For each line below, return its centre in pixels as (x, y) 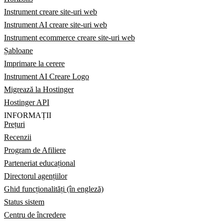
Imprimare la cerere (34, 63)
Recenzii (18, 137)
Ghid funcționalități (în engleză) (54, 189)
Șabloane (18, 51)
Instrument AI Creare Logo (47, 76)
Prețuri (14, 124)
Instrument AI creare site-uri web (56, 25)
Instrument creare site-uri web (51, 12)
